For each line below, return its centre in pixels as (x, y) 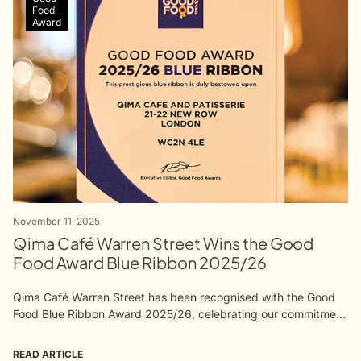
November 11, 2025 (56, 221)
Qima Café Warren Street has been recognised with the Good (174, 297)
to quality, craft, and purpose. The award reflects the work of (174, 330)
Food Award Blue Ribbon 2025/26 (140, 262)
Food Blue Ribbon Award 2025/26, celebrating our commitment (180, 313)
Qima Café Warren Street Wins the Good (164, 243)
